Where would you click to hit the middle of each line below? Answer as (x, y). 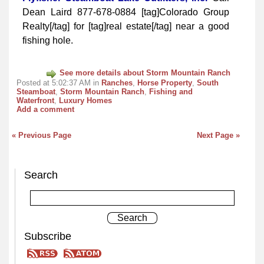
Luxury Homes (85, 100)
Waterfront (35, 100)
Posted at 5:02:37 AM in (59, 82)
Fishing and (171, 91)
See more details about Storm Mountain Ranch (145, 73)
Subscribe (48, 237)
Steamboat (36, 91)
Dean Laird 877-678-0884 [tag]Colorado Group (126, 12)
